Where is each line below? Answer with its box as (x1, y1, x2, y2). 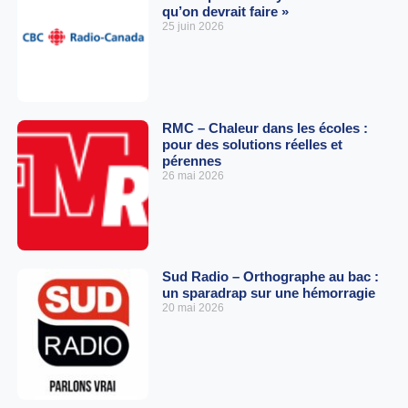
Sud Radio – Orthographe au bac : (161, 269, 379, 285)
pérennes (161, 152, 221, 168)
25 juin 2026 (161, 20, 224, 34)
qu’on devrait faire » (161, 4, 289, 20)
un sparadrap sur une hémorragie (161, 285, 375, 301)
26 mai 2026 (161, 168, 224, 182)
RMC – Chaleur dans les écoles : (161, 119, 368, 136)
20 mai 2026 (161, 301, 224, 315)
